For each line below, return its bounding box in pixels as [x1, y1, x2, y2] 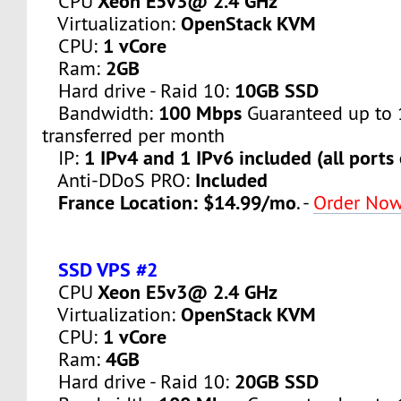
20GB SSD [235, 368, 320, 394]
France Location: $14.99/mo [58, 189, 297, 215]
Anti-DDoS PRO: [42, 167, 196, 192]
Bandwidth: [42, 100, 159, 125]
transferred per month [42, 123, 226, 148]
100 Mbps [158, 99, 248, 125]
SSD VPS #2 [58, 256, 158, 282]
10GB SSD [235, 77, 320, 103]
